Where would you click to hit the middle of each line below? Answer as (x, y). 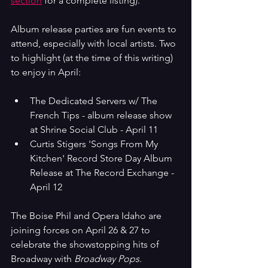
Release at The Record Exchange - (103, 172)
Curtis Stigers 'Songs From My (95, 144)
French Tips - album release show (102, 115)
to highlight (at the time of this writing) (93, 57)
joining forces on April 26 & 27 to (82, 230)
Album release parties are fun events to (95, 29)
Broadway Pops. (108, 258)
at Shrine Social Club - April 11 (94, 129)
